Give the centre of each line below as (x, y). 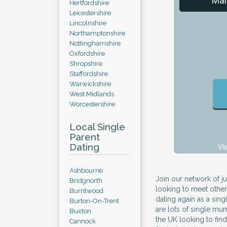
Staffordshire (89, 74)
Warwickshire (90, 84)
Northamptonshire (97, 33)
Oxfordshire (87, 53)
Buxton (80, 211)
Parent (85, 137)
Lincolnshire (88, 23)
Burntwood (86, 191)
